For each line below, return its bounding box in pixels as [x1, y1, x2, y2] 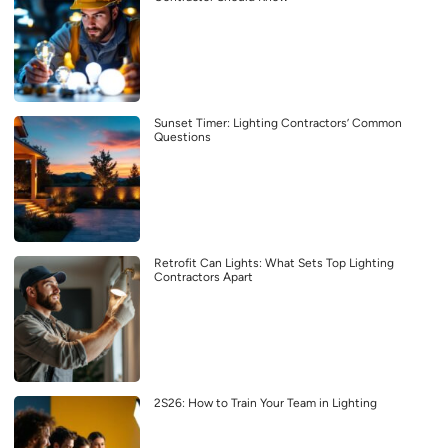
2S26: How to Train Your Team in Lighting [154, 395, 377, 410]
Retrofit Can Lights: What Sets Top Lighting [154, 255, 394, 270]
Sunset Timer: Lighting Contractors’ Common [154, 115, 402, 130]
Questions [154, 129, 211, 144]
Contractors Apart [154, 269, 253, 284]
